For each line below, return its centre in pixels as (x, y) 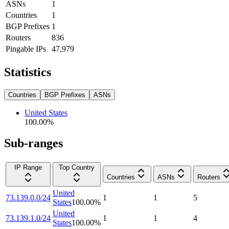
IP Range (28, 168)
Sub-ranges (33, 143)
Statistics (28, 72)
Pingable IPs (26, 49)
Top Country (77, 168)
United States (46, 112)
